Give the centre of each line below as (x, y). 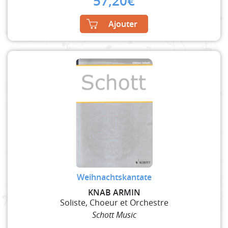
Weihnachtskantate (114, 177)
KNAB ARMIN (114, 192)
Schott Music (114, 215)
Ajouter (123, 24)
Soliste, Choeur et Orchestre (114, 202)
